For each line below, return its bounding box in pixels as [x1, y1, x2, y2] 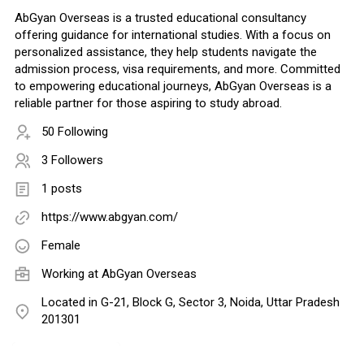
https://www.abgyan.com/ [41, 210, 178, 225]
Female [41, 238, 80, 253]
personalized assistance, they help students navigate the [15, 45, 317, 60]
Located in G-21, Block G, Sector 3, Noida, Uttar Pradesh [41, 295, 340, 310]
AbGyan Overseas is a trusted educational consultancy [15, 11, 306, 26]
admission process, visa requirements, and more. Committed [15, 62, 340, 77]
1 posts [41, 181, 82, 197]
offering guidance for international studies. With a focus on [15, 28, 331, 43]
